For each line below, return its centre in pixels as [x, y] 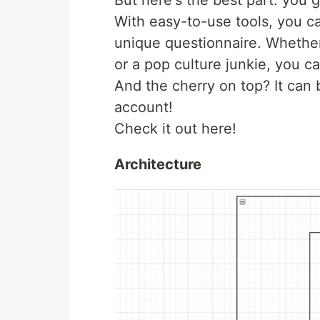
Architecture [158, 165]
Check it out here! [175, 129]
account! [144, 107]
